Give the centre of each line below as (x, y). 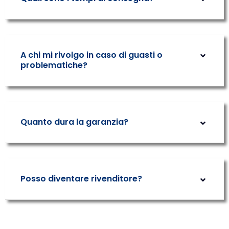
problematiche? (54, 65)
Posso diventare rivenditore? (81, 179)
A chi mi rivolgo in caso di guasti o (91, 55)
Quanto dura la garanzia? (74, 122)
